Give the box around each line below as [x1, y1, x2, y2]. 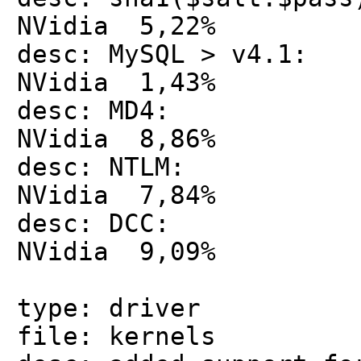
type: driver [17, 294, 201, 322]
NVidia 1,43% [17, 68, 216, 97]
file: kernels [17, 322, 216, 351]
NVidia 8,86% [17, 125, 216, 153]
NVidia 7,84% [17, 181, 216, 210]
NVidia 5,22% [17, 12, 216, 40]
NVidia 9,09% [17, 238, 216, 266]
